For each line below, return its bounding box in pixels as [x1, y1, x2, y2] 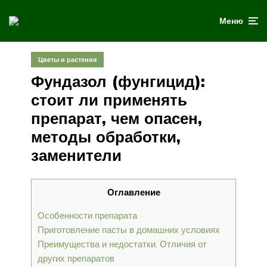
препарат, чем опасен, [31, 108, 202, 128]
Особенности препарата [38, 209, 137, 221]
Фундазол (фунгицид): [31, 71, 205, 91]
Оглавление [107, 186, 160, 198]
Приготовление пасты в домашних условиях [38, 223, 220, 235]
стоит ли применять [31, 89, 187, 110]
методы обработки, [31, 126, 181, 147]
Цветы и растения [38, 55, 97, 64]
